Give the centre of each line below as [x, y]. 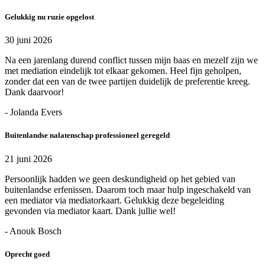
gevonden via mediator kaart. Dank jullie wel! [90, 211]
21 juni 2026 [28, 159]
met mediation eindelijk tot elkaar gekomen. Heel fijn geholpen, [123, 71]
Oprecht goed [27, 254]
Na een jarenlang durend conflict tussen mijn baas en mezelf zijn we [131, 60]
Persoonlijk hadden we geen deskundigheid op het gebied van [120, 179]
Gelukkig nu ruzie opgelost [49, 17]
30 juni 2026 [28, 40]
